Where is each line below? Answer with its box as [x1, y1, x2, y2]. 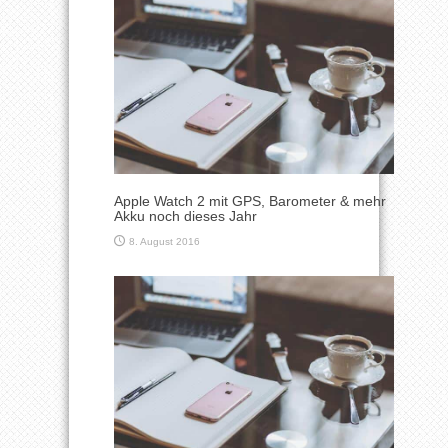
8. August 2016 [129, 235, 200, 247]
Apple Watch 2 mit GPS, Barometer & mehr [114, 192, 386, 209]
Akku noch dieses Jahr [114, 207, 257, 224]
